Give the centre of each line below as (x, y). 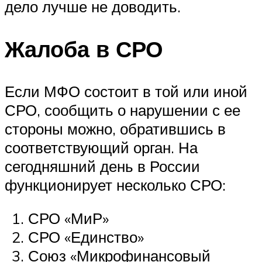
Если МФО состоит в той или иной (126, 91)
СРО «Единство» (86, 237)
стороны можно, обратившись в (115, 128)
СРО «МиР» (68, 218)
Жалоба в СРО (84, 49)
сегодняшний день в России (102, 166)
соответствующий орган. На (101, 147)
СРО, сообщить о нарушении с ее (123, 110)
